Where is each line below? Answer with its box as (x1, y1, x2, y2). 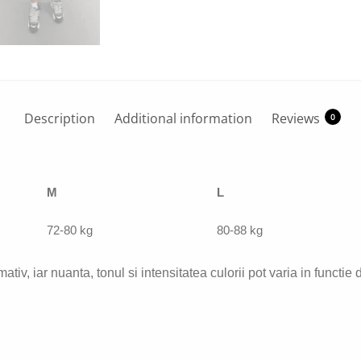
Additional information (114, 109, 252, 127)
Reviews (271, 109, 320, 127)
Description (23, 109, 95, 127)
